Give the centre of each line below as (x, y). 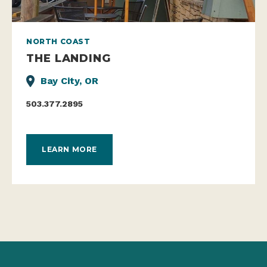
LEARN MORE (69, 150)
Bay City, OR (69, 80)
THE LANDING (69, 58)
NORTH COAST (58, 41)
